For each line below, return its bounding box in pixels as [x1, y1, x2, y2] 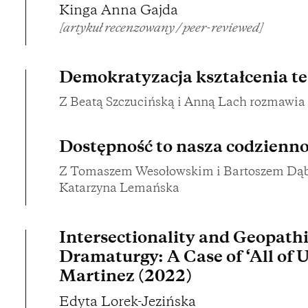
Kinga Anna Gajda [59, 5, 178, 19]
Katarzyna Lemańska [59, 184, 179, 195]
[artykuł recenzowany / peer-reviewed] [59, 23, 262, 35]
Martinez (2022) [59, 269, 192, 286]
